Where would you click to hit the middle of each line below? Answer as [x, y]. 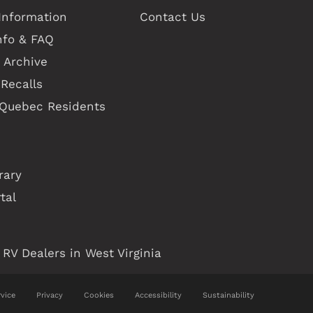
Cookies [99, 296]
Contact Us [173, 16]
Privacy [50, 296]
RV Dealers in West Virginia [82, 253]
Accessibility [158, 296]
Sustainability [228, 296]
